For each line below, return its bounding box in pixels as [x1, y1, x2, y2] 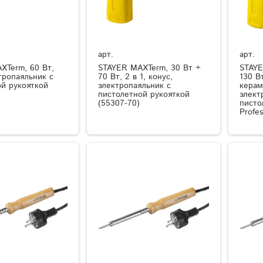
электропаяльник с [98, 80, 171, 92]
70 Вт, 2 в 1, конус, [98, 71, 173, 83]
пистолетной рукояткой [98, 89, 190, 101]
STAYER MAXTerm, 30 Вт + [98, 62, 201, 75]
